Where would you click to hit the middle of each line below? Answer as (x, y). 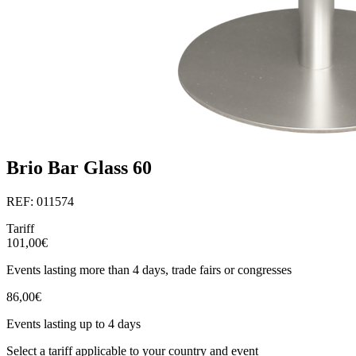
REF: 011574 (40, 201)
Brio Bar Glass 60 (79, 168)
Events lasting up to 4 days (74, 323)
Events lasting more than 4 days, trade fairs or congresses (149, 269)
